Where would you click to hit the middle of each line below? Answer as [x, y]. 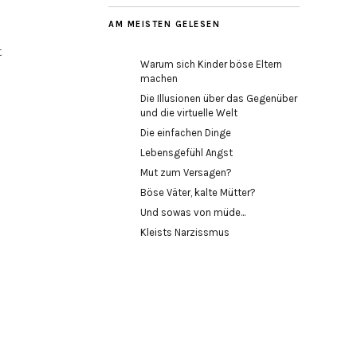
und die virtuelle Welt [189, 113]
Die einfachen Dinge [186, 133]
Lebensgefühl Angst [186, 153]
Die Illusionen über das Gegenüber [219, 98]
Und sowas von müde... [193, 212]
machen [159, 78]
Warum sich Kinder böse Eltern [211, 64]
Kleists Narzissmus [185, 232]
